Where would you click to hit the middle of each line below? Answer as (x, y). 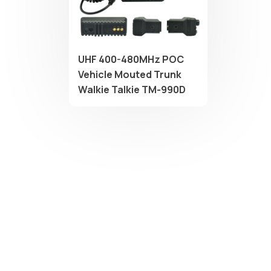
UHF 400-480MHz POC (131, 60)
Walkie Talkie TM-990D (132, 90)
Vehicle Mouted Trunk (130, 75)
